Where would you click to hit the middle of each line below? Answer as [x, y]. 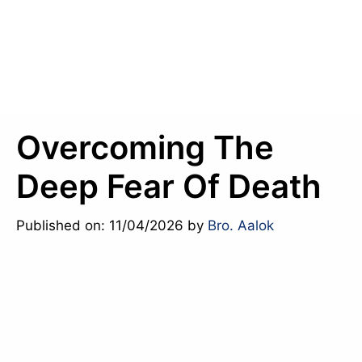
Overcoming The [145, 147]
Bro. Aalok [241, 225]
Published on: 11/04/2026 [100, 225]
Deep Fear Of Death [169, 186]
